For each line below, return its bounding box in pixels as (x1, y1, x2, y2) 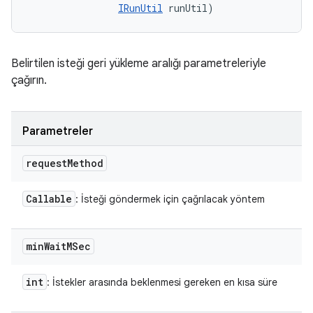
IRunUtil (118, 1, 163, 15)
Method (67, 156, 103, 170)
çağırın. (11, 73, 47, 87)
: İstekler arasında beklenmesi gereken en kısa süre (47, 276, 277, 289)
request (26, 156, 67, 170)
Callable (26, 192, 72, 205)
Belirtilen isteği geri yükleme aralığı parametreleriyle (11, 57, 266, 71)
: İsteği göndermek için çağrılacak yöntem (75, 193, 265, 205)
